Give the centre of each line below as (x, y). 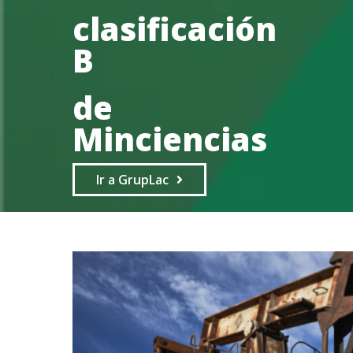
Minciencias (170, 139)
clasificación (175, 28)
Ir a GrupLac (132, 179)
